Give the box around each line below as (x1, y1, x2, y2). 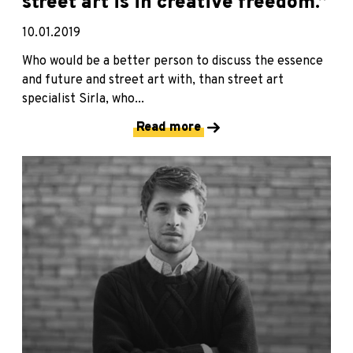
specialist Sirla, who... (22, 91, 144, 107)
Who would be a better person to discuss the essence (22, 53, 323, 69)
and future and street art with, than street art (22, 72, 284, 88)
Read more (136, 119, 201, 136)
